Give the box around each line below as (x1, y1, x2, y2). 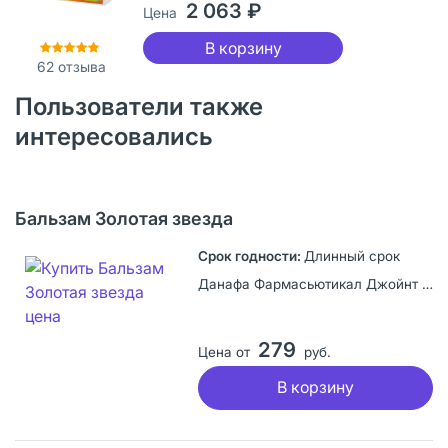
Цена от (197, 343, 250, 360)
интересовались (15, 121, 213, 151)
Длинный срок (303, 247, 400, 264)
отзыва (53, 57, 106, 75)
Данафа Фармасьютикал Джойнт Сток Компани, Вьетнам (421, 275, 433, 292)
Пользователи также (15, 91, 263, 121)
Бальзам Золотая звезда (15, 207, 233, 229)
